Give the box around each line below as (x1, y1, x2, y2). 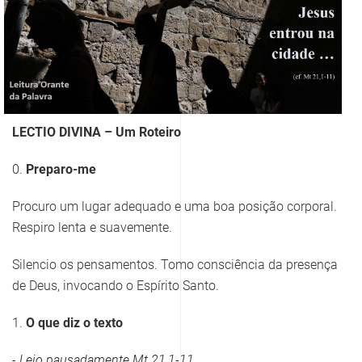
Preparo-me (26, 162, 96, 178)
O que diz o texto (26, 315, 123, 331)
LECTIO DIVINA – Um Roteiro (12, 124, 181, 141)
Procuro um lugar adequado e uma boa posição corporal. (12, 199, 337, 215)
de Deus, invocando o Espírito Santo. (12, 278, 219, 294)
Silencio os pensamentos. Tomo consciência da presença (12, 257, 338, 273)
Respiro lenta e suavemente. (12, 220, 172, 236)
